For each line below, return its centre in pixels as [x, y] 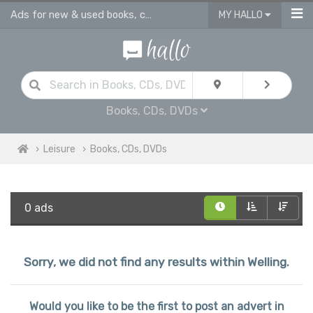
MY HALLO [242, 15]
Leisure [59, 149]
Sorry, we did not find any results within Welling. [156, 262]
